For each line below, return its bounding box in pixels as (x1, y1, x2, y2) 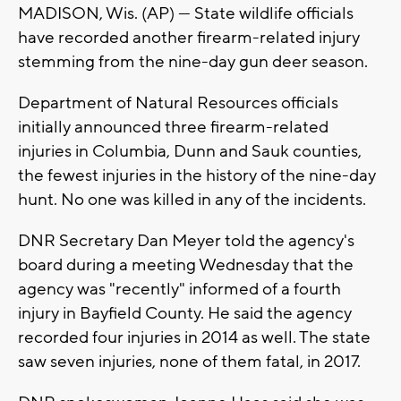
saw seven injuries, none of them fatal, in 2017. (18, 351, 361, 373)
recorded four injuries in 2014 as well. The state (18, 327, 371, 349)
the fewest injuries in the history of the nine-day (18, 165, 376, 187)
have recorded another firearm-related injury (18, 27, 360, 49)
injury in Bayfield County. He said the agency (18, 303, 352, 325)
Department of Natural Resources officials (18, 92, 338, 115)
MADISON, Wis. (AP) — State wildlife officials (18, 3, 354, 25)
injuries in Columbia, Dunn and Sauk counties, (18, 141, 362, 163)
